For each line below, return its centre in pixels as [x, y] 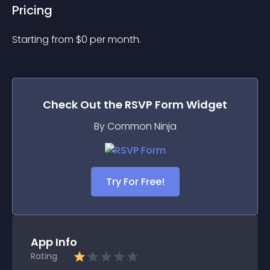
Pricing [32, 10]
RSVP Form [154, 105]
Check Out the [84, 105]
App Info [54, 242]
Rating [44, 256]
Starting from [44, 39]
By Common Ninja [135, 126]
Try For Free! [135, 182]
